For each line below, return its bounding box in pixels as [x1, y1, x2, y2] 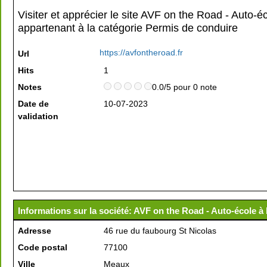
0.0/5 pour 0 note [152, 82, 217, 92]
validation [18, 111, 58, 121]
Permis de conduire [145, 21, 238, 34]
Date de [18, 99, 49, 108]
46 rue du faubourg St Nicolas [104, 226, 216, 235]
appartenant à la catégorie [18, 21, 145, 34]
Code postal [18, 243, 67, 252]
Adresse [18, 226, 51, 235]
